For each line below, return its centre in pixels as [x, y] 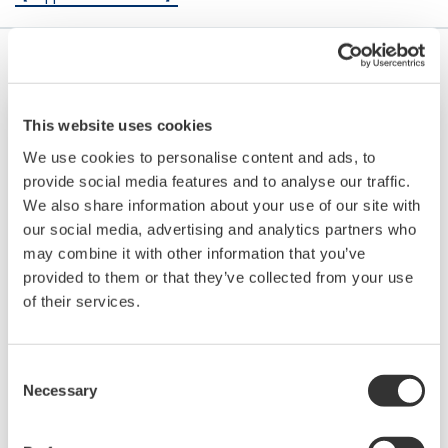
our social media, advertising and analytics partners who [219, 229]
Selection [37, 394]
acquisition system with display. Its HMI [192, 424]
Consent [35, 370]
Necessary [60, 390]
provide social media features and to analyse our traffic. [217, 181]
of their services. [81, 301]
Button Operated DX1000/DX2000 [189, 350]
